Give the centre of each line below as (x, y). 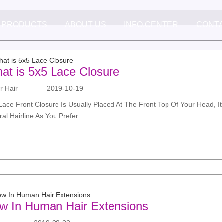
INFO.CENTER (151, 25)
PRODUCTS (24, 25)
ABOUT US (85, 25)
